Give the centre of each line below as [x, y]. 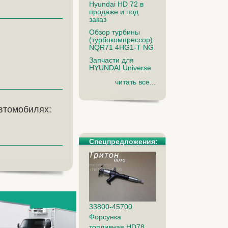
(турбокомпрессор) [121, 39]
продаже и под [113, 11]
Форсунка [105, 217]
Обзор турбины [114, 32]
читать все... [135, 82]
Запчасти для [111, 60]
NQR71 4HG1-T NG [121, 47]
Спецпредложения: [123, 141]
